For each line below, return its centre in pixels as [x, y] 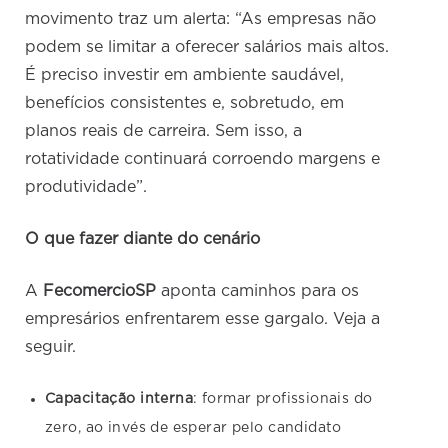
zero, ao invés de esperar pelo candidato [193, 427]
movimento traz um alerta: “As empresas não [201, 18]
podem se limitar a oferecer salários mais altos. [207, 46]
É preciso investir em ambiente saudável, [185, 74]
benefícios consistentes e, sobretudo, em [185, 102]
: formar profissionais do [283, 398]
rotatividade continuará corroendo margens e [203, 158]
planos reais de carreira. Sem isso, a [164, 130]
